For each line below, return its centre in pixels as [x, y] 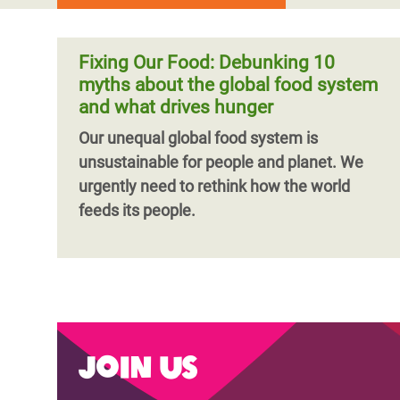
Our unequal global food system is [198, 138]
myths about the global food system [228, 85]
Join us [137, 365]
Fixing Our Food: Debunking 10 [207, 62]
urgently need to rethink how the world [214, 186]
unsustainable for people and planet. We [221, 162]
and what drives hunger [176, 107]
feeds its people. [137, 210]
